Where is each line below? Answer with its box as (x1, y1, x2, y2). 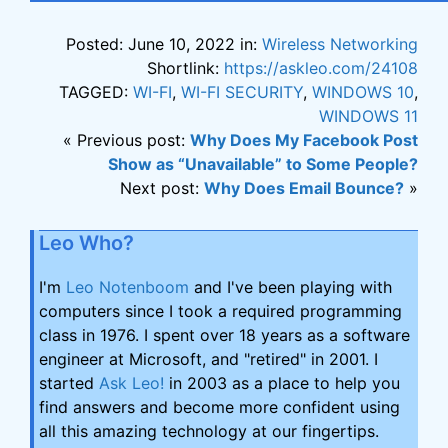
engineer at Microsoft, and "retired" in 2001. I (39, 349, 378, 370)
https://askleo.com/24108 (224, 58, 418, 79)
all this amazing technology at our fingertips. (39, 421, 379, 442)
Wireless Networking (262, 34, 418, 55)
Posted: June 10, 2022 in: (66, 34, 262, 55)
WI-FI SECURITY (181, 82, 303, 103)
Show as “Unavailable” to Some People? (108, 154, 418, 175)
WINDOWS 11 (319, 106, 418, 127)
